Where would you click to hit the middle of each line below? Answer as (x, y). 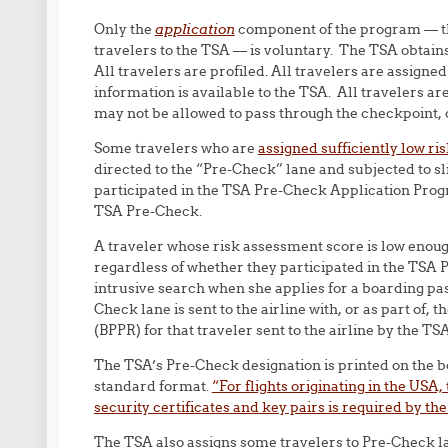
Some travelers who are (175, 148)
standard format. (152, 386)
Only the (124, 29)
